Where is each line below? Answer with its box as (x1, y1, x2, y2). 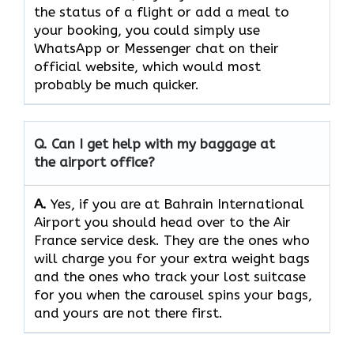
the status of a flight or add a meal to (34, 4, 289, 21)
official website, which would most (34, 58, 261, 75)
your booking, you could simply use (34, 22, 260, 39)
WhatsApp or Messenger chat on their (34, 40, 279, 57)
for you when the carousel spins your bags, (34, 287, 312, 303)
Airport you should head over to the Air (34, 214, 291, 231)
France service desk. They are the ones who (34, 232, 310, 249)
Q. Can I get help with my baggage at (34, 136, 275, 153)
